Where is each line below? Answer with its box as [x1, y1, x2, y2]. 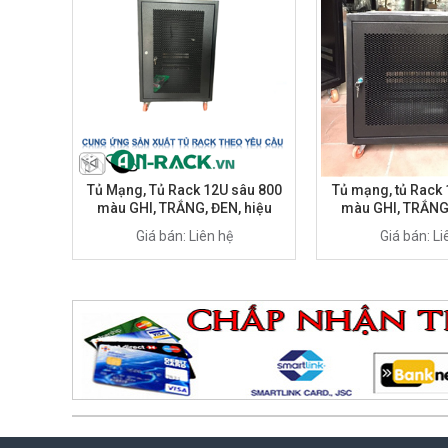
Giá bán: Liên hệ [135, 227, 233, 244]
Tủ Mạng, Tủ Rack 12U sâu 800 [86, 181, 282, 198]
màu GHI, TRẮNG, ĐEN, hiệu [96, 199, 272, 216]
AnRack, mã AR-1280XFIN [101, 217, 267, 234]
